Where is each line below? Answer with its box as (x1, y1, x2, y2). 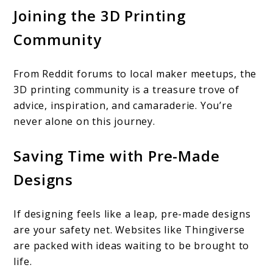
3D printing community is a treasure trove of (13, 83, 239, 97)
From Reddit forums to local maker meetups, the (13, 67, 257, 81)
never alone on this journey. (13, 115, 155, 129)
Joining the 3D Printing (13, 5, 186, 26)
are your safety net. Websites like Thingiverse (13, 223, 246, 237)
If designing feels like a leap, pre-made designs (13, 207, 251, 221)
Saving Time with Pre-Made (13, 146, 220, 166)
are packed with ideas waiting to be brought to (13, 239, 250, 253)
